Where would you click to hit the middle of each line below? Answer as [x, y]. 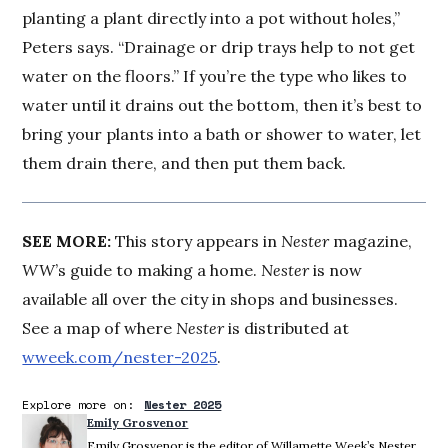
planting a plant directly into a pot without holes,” [211, 18]
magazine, [373, 241]
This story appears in [196, 241]
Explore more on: [78, 405]
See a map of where [99, 328]
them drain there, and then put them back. [184, 163]
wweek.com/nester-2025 [120, 357]
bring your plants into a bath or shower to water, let [222, 134]
